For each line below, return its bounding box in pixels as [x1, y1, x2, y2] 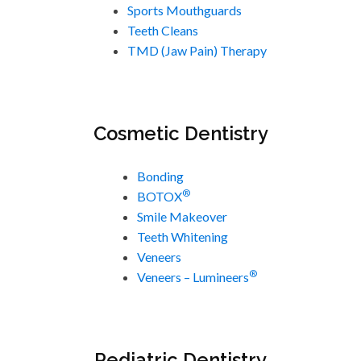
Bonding [136, 168, 184, 184]
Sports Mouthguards [127, 2, 242, 19]
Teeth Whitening [136, 228, 228, 244]
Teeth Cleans [127, 23, 198, 39]
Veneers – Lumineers [136, 268, 249, 284]
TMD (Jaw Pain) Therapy [127, 43, 267, 59]
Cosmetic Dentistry [93, 122, 268, 146]
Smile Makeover [136, 208, 227, 224]
